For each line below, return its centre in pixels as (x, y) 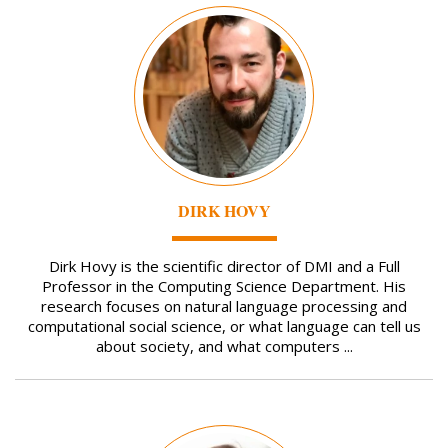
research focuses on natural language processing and (224, 306)
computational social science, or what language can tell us (224, 326)
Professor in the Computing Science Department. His (224, 286)
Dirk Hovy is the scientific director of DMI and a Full (224, 266)
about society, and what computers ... (224, 346)
